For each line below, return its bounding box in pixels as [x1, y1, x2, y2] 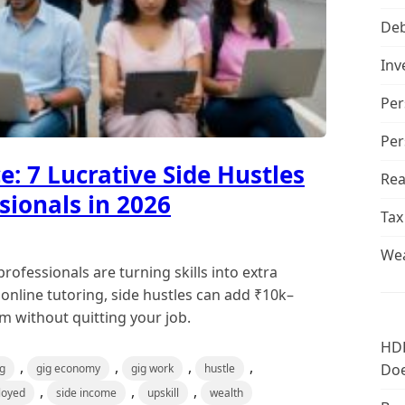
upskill [147, 384, 179, 400]
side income [56, 384, 117, 400]
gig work [131, 360, 174, 376]
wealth [210, 384, 243, 400]
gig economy [36, 360, 100, 376]
